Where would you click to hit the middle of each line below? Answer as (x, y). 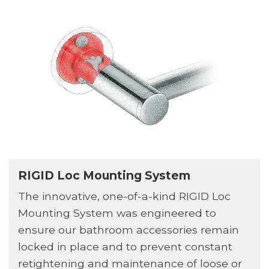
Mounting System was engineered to (117, 213)
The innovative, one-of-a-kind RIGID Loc (124, 196)
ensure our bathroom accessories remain (128, 230)
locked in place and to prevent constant (125, 247)
